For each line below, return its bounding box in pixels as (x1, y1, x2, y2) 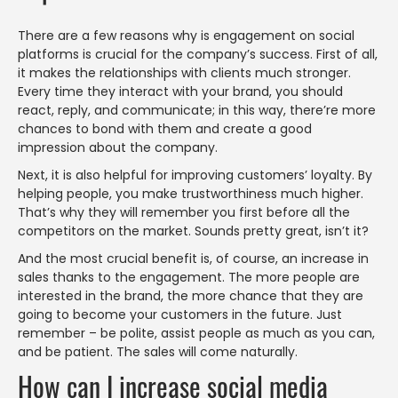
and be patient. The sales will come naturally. (18, 342, 298, 361)
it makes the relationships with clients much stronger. (18, 63, 351, 82)
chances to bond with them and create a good (18, 119, 312, 138)
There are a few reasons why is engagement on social (18, 26, 354, 44)
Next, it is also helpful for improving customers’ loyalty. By (18, 165, 372, 184)
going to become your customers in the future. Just (18, 305, 342, 323)
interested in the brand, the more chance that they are (18, 286, 363, 305)
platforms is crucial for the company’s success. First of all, (18, 44, 378, 63)
